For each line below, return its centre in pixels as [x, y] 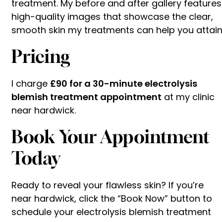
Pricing [41, 56]
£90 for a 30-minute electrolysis [124, 83]
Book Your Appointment [111, 136]
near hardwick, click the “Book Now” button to [112, 198]
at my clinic [188, 97]
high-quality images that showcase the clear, [112, 16]
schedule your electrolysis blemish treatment [111, 212]
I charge [31, 83]
